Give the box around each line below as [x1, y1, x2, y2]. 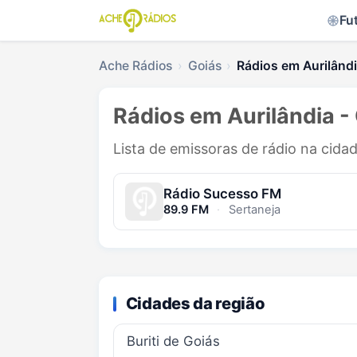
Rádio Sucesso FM [163, 186, 281, 202]
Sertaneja [226, 202, 280, 218]
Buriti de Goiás [126, 333, 220, 350]
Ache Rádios [99, 58, 172, 73]
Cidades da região [125, 292, 265, 313]
